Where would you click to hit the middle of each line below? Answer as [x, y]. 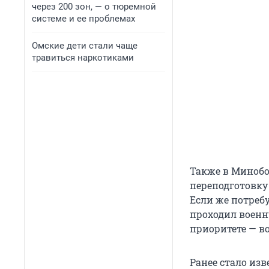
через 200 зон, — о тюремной [94, 7]
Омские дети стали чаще [85, 46]
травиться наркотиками [83, 58]
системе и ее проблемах [83, 19]
